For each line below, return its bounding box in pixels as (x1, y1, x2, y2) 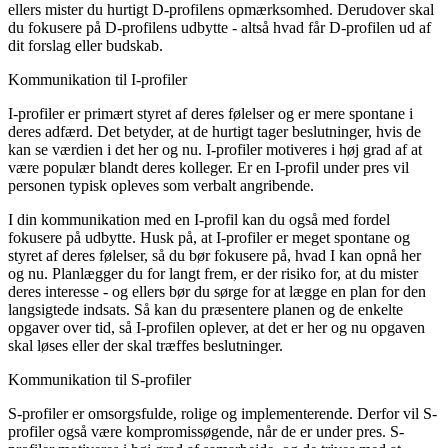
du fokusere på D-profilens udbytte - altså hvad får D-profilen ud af (8, 18, 431, 36)
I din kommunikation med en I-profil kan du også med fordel (8, 210, 390, 228)
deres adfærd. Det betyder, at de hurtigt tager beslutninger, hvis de (8, 122, 421, 140)
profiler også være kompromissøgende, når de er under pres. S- (8, 422, 404, 440)
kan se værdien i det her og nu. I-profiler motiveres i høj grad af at (8, 140, 422, 158)
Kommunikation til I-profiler (8, 70, 187, 88)
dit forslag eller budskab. (8, 36, 163, 54)
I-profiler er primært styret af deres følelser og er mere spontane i (8, 104, 413, 122)
